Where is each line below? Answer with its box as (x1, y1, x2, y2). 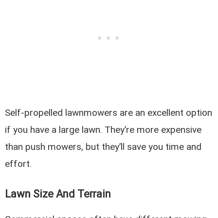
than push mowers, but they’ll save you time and (5, 141, 202, 152)
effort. (5, 158, 32, 169)
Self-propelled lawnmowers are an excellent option (5, 107, 213, 118)
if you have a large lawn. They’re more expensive (5, 124, 202, 135)
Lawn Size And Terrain (5, 188, 111, 200)
